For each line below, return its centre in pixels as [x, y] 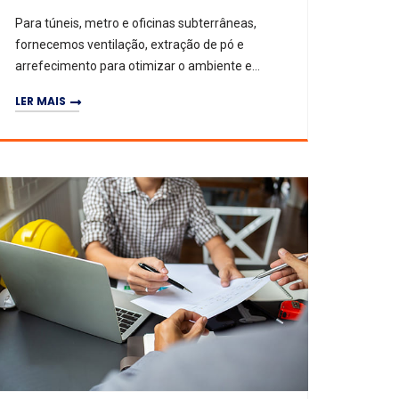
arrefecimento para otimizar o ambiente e [134, 66]
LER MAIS [41, 101]
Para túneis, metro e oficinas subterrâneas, [136, 23]
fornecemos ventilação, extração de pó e [130, 45]
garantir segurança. [70, 87]
